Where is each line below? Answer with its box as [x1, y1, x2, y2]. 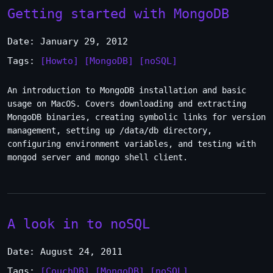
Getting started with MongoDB [7, 5, 229, 21]
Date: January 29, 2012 [7, 36, 128, 47]
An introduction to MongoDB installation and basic [7, 85, 246, 95]
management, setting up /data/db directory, [7, 126, 212, 135]
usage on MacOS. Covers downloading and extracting [7, 99, 246, 108]
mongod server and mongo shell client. [7, 152, 188, 162]
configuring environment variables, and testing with [7, 139, 256, 149]
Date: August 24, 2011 [7, 246, 122, 257]
